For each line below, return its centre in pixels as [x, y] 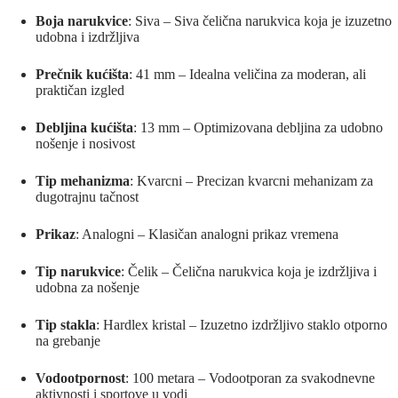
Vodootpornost [80, 378]
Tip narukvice [78, 272]
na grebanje [68, 341]
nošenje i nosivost [85, 144]
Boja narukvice [82, 21]
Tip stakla [66, 325]
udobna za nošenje [88, 288]
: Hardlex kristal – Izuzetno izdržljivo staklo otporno [242, 325]
